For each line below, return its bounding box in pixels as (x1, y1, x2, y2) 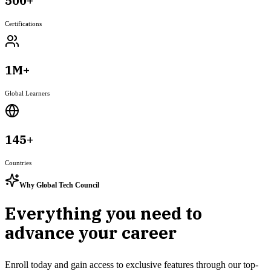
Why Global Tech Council (19, 181, 99, 190)
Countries (5, 159, 31, 167)
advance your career (5, 221, 177, 244)
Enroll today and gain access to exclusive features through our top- (5, 259, 258, 270)
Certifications (5, 20, 42, 28)
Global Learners (5, 90, 50, 97)
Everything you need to (5, 202, 202, 225)
